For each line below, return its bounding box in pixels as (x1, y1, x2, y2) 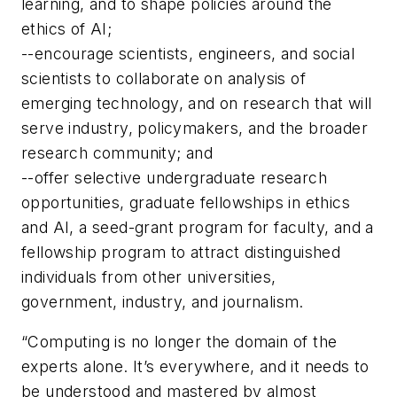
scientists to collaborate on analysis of (21, 68, 306, 88)
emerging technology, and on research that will (21, 93, 372, 113)
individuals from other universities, (21, 267, 276, 286)
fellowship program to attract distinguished (21, 242, 341, 261)
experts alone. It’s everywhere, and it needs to (21, 357, 370, 377)
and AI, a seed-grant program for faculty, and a (21, 217, 374, 237)
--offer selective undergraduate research (21, 167, 327, 187)
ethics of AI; (21, 19, 113, 38)
